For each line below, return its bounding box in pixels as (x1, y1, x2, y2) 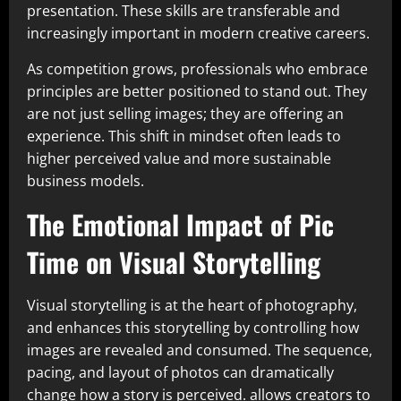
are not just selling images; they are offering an (27, 104, 344, 124)
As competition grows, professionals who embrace (27, 59, 368, 80)
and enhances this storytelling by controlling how (27, 318, 359, 338)
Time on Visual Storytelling (27, 242, 320, 283)
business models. (27, 171, 144, 192)
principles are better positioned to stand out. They (27, 81, 367, 102)
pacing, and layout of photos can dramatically (27, 363, 334, 383)
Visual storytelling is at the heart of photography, (27, 295, 357, 316)
